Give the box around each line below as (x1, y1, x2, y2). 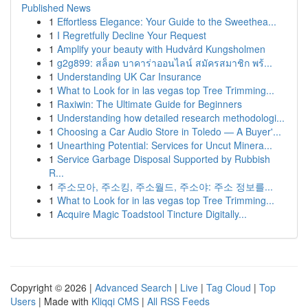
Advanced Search (95, 280, 172, 294)
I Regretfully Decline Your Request (57, 28, 206, 42)
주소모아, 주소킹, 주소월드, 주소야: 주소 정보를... (57, 179, 273, 193)
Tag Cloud (206, 280, 251, 294)
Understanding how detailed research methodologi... (57, 111, 285, 124)
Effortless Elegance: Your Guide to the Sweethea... (57, 14, 276, 28)
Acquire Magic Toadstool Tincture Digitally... (57, 207, 247, 221)
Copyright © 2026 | (10, 280, 95, 294)
